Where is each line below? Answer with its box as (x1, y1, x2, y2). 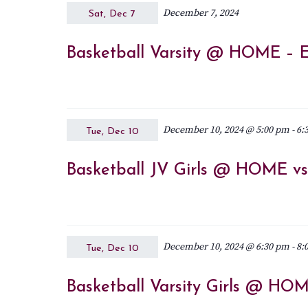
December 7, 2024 (162, 6, 239, 19)
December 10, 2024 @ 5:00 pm (162, 124, 289, 137)
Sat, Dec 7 (89, 9, 136, 20)
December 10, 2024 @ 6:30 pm (162, 241, 289, 254)
